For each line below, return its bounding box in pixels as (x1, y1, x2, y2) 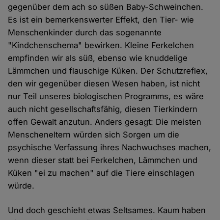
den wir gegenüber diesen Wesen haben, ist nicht (8, 79, 200, 89)
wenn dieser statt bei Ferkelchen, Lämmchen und (8, 155, 198, 165)
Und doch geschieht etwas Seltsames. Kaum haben (8, 205, 206, 216)
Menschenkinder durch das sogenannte (8, 27, 162, 38)
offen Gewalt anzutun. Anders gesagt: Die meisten (8, 117, 202, 127)
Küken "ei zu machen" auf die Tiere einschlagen (8, 168, 195, 178)
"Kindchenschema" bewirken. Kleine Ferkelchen (8, 40, 194, 51)
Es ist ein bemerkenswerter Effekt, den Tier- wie (8, 15, 194, 25)
